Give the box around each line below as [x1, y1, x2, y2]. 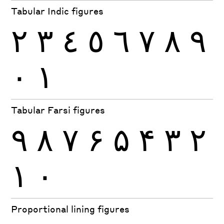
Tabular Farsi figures [11, 104, 105, 116]
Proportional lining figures [11, 203, 130, 215]
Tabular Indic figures [11, 5, 104, 17]
